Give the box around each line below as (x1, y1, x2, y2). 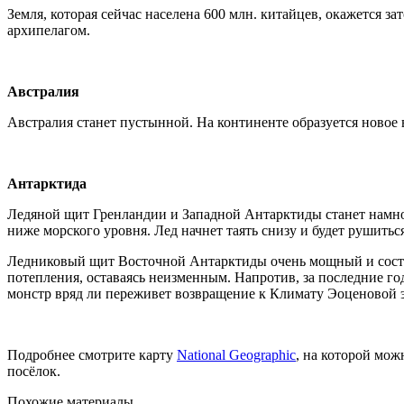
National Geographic (177, 346, 296, 363)
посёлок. (7, 363, 60, 379)
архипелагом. (7, 22, 90, 38)
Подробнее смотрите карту (7, 346, 177, 363)
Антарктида (7, 175, 87, 191)
